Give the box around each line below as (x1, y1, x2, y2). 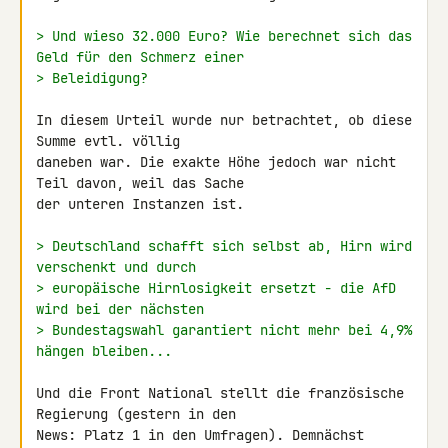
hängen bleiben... (36, 342, 172, 360)
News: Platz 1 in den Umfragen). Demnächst (36, 426, 364, 444)
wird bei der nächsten (36, 300, 204, 318)
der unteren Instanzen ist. (36, 195, 244, 213)
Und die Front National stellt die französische (36, 384, 404, 402)
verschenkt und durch (36, 258, 196, 276)
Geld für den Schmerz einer (36, 48, 244, 66)
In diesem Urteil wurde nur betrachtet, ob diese (36, 111, 412, 129)
